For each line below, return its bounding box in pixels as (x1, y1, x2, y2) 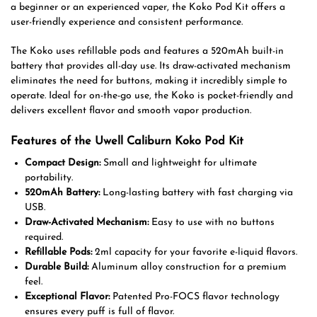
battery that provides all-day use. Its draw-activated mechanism (11, 60, 291, 71)
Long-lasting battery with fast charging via (100, 187, 293, 198)
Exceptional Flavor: (25, 291, 110, 302)
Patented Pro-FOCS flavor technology (110, 291, 279, 302)
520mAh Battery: (25, 187, 100, 198)
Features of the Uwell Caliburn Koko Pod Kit (11, 135, 243, 147)
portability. (25, 172, 73, 183)
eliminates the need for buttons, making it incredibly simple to (11, 75, 287, 86)
